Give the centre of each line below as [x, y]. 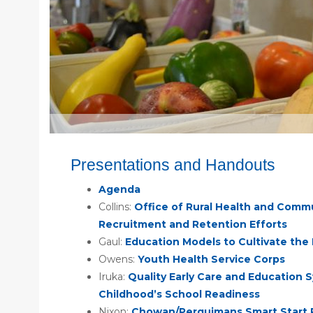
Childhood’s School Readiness [179, 294]
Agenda [119, 189]
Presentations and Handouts [173, 165]
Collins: [116, 206]
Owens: [118, 259]
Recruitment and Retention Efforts [193, 224]
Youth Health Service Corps [211, 259]
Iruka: [113, 276]
